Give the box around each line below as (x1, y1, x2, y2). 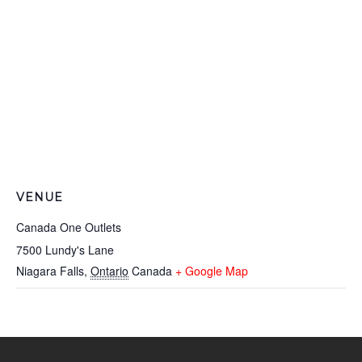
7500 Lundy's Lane (16, 242, 114, 258)
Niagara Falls (16, 263, 84, 279)
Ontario (90, 263, 128, 279)
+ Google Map (175, 263, 248, 279)
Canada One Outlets (16, 219, 121, 235)
